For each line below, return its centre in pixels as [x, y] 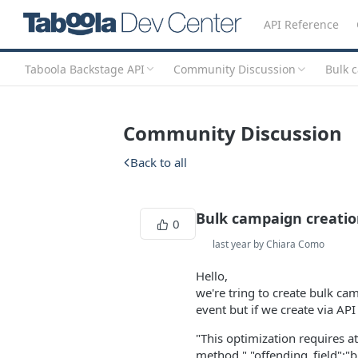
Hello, [212, 276]
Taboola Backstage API [85, 69]
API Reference [301, 24]
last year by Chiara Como [268, 244]
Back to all [159, 162]
